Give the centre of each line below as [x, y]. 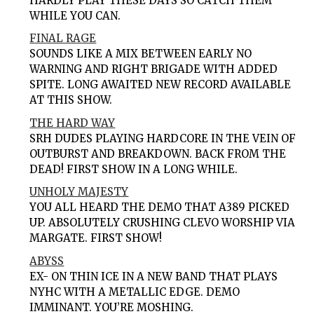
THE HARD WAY [73, 123]
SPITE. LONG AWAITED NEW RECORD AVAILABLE [161, 85]
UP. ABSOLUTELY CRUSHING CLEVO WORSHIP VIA [163, 223]
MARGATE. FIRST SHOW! [96, 238]
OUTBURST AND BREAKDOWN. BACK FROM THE [158, 153]
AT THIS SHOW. [71, 100]
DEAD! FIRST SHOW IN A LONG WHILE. [134, 169]
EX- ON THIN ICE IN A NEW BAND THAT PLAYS [154, 276]
